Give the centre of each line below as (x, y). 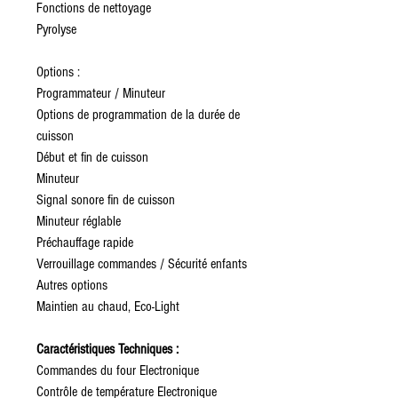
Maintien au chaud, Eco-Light (108, 306)
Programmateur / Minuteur (101, 93)
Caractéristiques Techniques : (107, 349)
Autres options (72, 285)
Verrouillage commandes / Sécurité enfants (142, 264)
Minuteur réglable (79, 221)
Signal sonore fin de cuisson (106, 200)
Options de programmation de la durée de (138, 115)
